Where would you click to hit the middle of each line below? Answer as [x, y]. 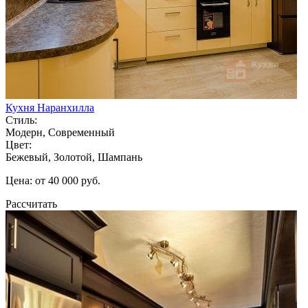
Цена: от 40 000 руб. [53, 180]
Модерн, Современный [60, 132]
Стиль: [21, 120]
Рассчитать [31, 203]
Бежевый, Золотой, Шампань [74, 157]
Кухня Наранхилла [50, 107]
